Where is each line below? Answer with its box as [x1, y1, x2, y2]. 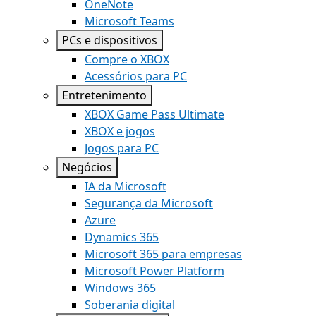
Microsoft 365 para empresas [85, 246, 242, 262]
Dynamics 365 [85, 229, 159, 245]
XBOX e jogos [85, 123, 155, 139]
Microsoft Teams [85, 13, 174, 29]
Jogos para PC [85, 140, 159, 156]
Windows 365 [85, 280, 156, 296]
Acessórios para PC [85, 68, 187, 84]
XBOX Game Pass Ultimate [85, 107, 224, 122]
